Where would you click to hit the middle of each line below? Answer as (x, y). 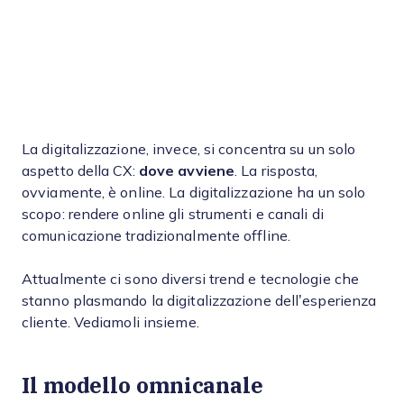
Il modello (79, 385)
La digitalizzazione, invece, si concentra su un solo (189, 149)
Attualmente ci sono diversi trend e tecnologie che (190, 279)
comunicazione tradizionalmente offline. (156, 236)
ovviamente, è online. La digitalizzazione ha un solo (194, 193)
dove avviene (187, 171)
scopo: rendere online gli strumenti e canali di (173, 214)
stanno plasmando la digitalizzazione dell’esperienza (199, 301)
